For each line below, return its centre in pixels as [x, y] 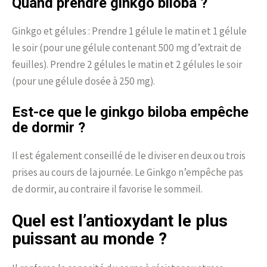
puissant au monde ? [89, 238]
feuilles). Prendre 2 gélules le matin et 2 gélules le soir [127, 64]
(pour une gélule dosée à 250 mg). [83, 81]
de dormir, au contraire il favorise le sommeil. [107, 189]
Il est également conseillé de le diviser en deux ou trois [129, 155]
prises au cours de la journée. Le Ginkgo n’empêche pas [128, 172]
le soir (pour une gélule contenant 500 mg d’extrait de [127, 47]
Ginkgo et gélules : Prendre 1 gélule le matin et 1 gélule [129, 31]
